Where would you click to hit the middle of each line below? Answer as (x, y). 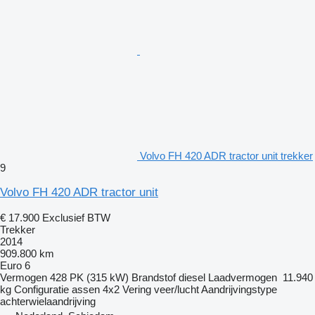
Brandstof (154, 277)
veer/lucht (176, 289)
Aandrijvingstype (239, 289)
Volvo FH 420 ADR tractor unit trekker (226, 155)
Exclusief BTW (76, 217)
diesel (192, 277)
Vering (137, 289)
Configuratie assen (57, 289)
